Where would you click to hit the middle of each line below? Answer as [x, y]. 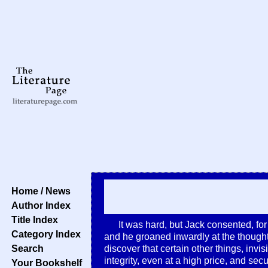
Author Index [39, 205]
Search [25, 248]
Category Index [44, 234]
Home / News [39, 191]
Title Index [32, 220]
